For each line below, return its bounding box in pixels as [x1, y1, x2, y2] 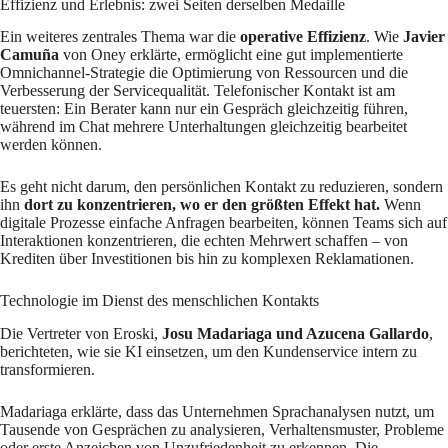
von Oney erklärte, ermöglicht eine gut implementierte [59, 46, 403, 64]
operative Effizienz [240, 28, 366, 46]
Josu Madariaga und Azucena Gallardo [162, 325, 429, 343]
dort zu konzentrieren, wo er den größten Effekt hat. [24, 196, 380, 214]
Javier [403, 28, 445, 46]
